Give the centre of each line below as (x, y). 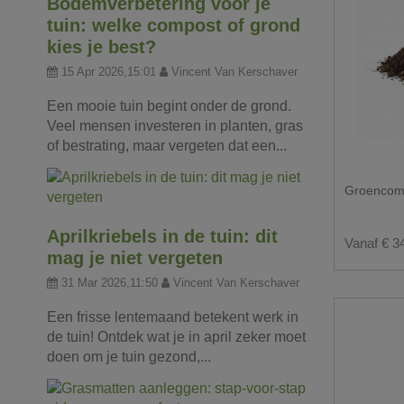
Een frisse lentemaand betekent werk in (173, 317)
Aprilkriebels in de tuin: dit (162, 236)
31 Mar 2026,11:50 (110, 282)
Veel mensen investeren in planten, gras (175, 126)
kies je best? (101, 47)
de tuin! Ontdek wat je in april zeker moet (176, 336)
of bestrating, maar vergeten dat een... (167, 146)
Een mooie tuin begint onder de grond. (169, 106)
